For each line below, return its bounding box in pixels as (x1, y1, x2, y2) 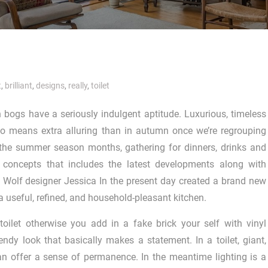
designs (36, 81, 65, 91)
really (68, 81, 87, 91)
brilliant (5, 81, 32, 91)
